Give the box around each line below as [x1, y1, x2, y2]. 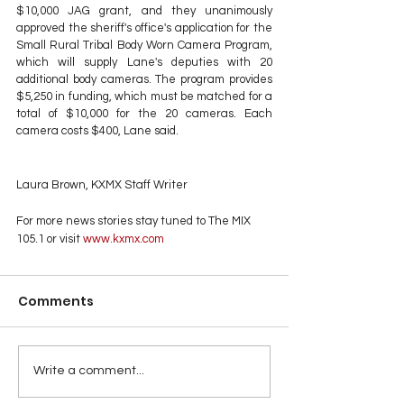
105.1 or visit [16, 232, 80, 245]
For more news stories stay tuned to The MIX [16, 214, 253, 227]
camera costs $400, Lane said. [16, 124, 179, 137]
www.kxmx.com [80, 232, 164, 245]
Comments [18, 291, 94, 310]
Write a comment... [33, 364, 144, 378]
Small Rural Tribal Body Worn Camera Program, [16, 38, 272, 51]
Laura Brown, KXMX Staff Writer [16, 178, 188, 191]
